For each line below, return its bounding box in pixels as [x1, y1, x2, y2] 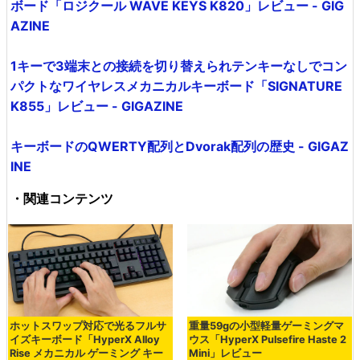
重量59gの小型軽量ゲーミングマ [188, 320, 344, 333]
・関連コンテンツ [10, 190, 113, 207]
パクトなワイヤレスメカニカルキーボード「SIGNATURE [10, 78, 342, 95]
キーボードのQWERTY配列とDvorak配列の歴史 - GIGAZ [10, 138, 349, 155]
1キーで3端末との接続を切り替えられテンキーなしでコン [10, 58, 347, 75]
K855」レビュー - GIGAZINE [10, 98, 183, 115]
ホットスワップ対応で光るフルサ [10, 320, 166, 333]
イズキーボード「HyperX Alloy [10, 333, 160, 346]
